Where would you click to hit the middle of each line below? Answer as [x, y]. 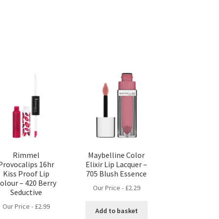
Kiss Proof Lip [26, 173]
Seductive [26, 192]
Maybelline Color [117, 155]
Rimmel [26, 155]
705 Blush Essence [117, 173]
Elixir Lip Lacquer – [117, 164]
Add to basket [116, 210]
